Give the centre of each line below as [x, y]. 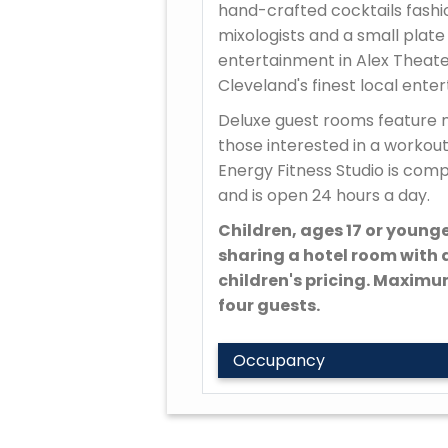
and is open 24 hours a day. [324, 195]
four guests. [269, 305]
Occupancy [279, 360]
